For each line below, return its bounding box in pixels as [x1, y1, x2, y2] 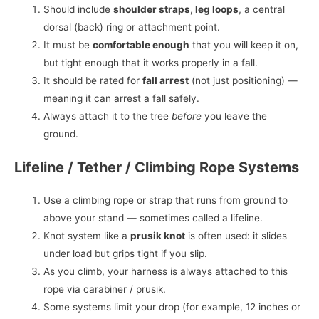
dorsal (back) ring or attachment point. [43, 21, 221, 33]
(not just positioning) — [189, 74, 298, 86]
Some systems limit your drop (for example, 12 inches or [43, 301, 301, 313]
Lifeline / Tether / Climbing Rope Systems [14, 159, 299, 177]
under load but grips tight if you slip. [43, 248, 208, 260]
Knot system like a [43, 230, 131, 242]
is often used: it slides [185, 230, 288, 242]
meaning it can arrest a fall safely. [43, 92, 200, 104]
